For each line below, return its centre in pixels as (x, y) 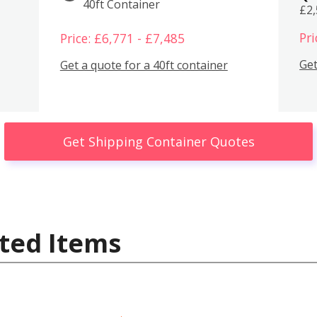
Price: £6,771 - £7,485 (122, 38)
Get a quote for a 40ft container (144, 65)
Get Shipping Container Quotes (158, 141)
